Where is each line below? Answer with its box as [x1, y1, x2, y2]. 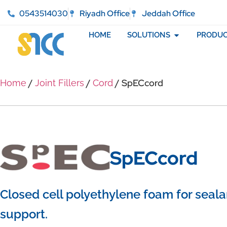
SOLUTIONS [127, 30, 170, 40]
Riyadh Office [80, 8, 130, 19]
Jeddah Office [141, 8, 195, 19]
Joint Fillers [35, 78, 84, 89]
